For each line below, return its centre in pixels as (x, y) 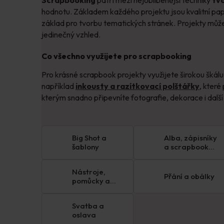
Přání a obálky (189, 176)
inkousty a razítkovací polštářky (137, 86)
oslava (84, 215)
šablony (85, 147)
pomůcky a (91, 181)
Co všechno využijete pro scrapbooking (116, 56)
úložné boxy (92, 190)
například (58, 86)
